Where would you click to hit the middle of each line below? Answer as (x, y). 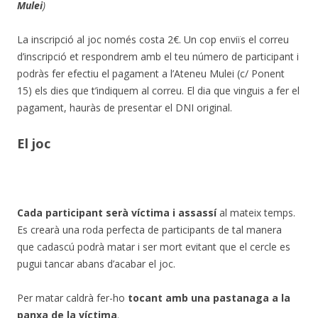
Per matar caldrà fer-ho (72, 297)
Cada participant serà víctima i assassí (118, 212)
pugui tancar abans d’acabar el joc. (96, 263)
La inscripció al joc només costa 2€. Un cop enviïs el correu (153, 39)
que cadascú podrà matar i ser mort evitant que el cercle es (154, 246)
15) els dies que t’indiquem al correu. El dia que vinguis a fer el (158, 90)
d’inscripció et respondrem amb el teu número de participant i (158, 56)
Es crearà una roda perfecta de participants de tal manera (149, 229)
